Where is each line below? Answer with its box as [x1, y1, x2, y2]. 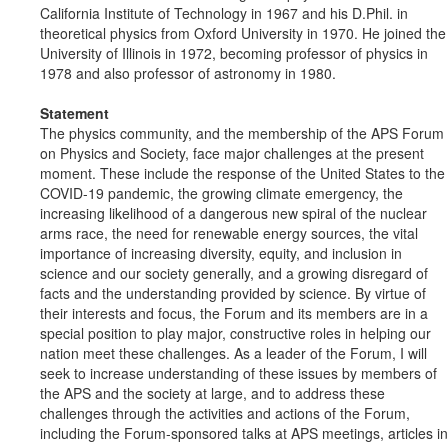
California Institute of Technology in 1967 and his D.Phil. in [40, 3, 408, 24]
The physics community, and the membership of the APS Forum [40, 123, 444, 144]
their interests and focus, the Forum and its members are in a [40, 303, 428, 324]
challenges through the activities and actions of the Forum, [40, 403, 410, 424]
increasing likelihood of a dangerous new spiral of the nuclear [40, 203, 427, 224]
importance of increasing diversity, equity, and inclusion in [40, 243, 402, 264]
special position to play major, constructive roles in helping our [40, 323, 431, 344]
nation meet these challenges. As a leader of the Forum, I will [40, 343, 427, 364]
